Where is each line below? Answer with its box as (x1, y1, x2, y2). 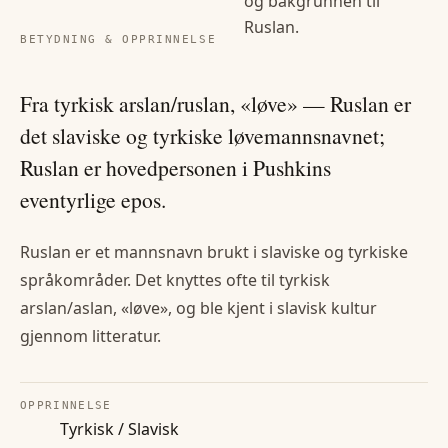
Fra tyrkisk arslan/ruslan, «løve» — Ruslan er (20, 89, 411, 119)
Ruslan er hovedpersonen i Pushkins (20, 153, 331, 183)
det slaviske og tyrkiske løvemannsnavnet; (20, 121, 385, 151)
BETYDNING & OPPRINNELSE (20, 32, 217, 46)
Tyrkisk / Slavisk (60, 418, 179, 441)
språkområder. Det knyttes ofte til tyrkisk (20, 269, 330, 292)
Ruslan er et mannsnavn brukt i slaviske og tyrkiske (20, 241, 408, 264)
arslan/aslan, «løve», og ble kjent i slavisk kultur (20, 297, 377, 320)
